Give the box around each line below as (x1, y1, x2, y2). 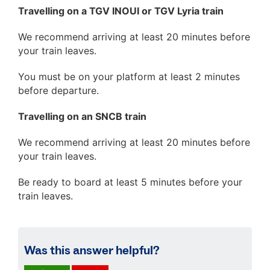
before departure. (18, 84, 99, 96)
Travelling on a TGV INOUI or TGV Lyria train (18, 5, 224, 17)
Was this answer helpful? (24, 243, 160, 259)
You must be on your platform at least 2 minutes (18, 71, 240, 83)
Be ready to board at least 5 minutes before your (18, 176, 242, 188)
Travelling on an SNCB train (18, 110, 146, 122)
